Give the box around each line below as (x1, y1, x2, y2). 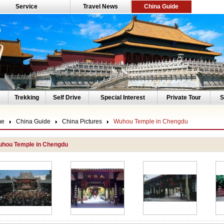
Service (15, 3, 37, 10)
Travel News (82, 3, 118, 10)
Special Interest (100, 94, 145, 101)
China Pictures (61, 118, 102, 125)
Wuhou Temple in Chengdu (113, 118, 188, 125)
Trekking (14, 94, 39, 101)
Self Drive (53, 94, 81, 101)
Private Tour (166, 94, 201, 101)
